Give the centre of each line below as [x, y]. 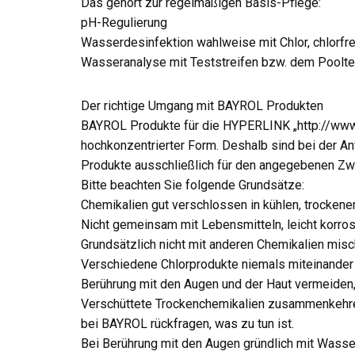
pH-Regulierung [124, 23]
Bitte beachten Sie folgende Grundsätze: [193, 185]
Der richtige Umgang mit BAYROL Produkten [202, 106]
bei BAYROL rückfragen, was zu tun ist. [187, 324]
